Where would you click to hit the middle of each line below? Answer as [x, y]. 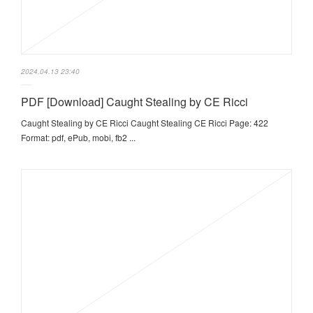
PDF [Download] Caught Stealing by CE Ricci [134, 102]
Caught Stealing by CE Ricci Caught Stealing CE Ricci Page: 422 [145, 123]
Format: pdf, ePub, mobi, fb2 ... [78, 138]
